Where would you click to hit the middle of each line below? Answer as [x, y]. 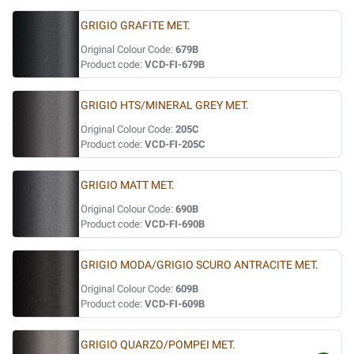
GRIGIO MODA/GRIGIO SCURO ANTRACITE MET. [200, 265]
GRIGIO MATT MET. [128, 185]
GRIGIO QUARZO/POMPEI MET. [158, 345]
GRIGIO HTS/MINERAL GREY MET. [165, 105]
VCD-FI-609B [175, 304]
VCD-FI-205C [175, 144]
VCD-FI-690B [175, 224]
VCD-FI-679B [175, 64]
